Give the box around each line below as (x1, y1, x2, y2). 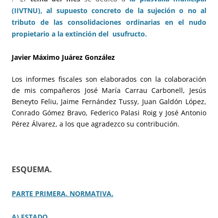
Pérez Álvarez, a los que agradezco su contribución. (12, 119, 180, 128)
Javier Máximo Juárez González (12, 53, 115, 62)
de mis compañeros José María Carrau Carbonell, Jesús (12, 85, 206, 95)
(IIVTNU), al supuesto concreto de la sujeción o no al (12, 6, 206, 16)
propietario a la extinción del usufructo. (12, 29, 147, 39)
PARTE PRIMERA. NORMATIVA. (12, 188, 113, 198)
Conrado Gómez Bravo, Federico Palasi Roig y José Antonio (12, 108, 206, 117)
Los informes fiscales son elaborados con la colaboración (12, 74, 206, 84)
